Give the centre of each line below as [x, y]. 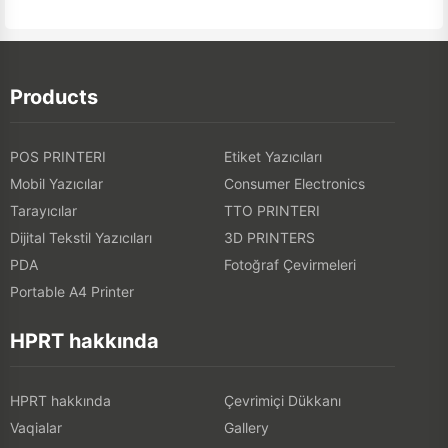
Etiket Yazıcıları [273, 156]
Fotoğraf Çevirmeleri [290, 264]
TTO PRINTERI [272, 210]
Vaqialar [36, 427]
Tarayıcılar [43, 210]
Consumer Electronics [294, 183]
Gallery [246, 427]
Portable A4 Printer [72, 291]
